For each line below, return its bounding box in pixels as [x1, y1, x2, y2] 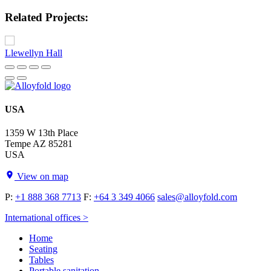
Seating [29, 244, 57, 255]
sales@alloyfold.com [157, 192, 237, 203]
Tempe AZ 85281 [5, 139, 73, 149]
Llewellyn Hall [5, 47, 62, 58]
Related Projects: [5, 10, 88, 24]
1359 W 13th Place [5, 128, 78, 139]
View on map [15, 171, 68, 182]
